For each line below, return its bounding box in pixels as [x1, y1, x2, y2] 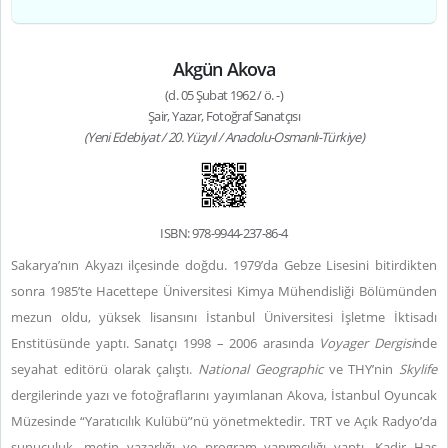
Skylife [399, 360, 437, 378]
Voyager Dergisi [319, 334, 414, 352]
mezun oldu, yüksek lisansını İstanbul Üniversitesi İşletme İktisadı [11, 308, 437, 326]
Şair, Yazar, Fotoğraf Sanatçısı [148, 107, 300, 125]
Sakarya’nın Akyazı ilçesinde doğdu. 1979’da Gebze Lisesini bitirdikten [11, 256, 437, 274]
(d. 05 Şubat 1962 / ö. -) [165, 86, 283, 104]
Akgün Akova [173, 57, 275, 81]
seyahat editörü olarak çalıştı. [11, 360, 198, 378]
